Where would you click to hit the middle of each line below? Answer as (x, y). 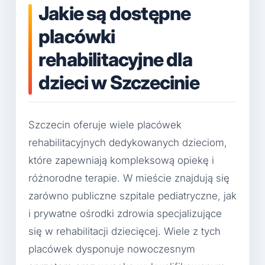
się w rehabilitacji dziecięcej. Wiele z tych (125, 232)
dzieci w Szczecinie (119, 82)
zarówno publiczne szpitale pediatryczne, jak (132, 196)
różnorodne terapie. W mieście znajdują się (129, 178)
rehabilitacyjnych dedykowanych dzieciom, (128, 143)
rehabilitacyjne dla (115, 59)
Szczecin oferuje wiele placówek (105, 125)
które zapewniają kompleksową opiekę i (121, 161)
